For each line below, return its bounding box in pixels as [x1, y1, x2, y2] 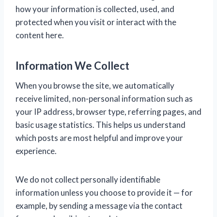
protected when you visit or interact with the [15, 17, 176, 28]
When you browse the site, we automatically [15, 80, 174, 91]
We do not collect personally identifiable [15, 174, 160, 185]
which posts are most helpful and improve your [15, 133, 183, 143]
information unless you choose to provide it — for [15, 187, 193, 198]
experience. [15, 146, 57, 156]
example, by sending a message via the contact [15, 201, 183, 211]
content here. [15, 30, 64, 41]
